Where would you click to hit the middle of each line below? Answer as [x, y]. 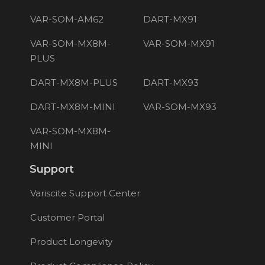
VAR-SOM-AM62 [67, 20]
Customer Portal [67, 218]
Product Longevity [71, 242]
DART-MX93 [171, 83]
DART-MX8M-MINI [72, 107]
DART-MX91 [170, 20]
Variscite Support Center [85, 193]
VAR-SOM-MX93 [180, 107]
